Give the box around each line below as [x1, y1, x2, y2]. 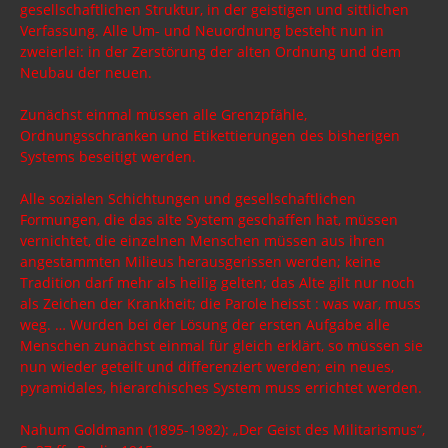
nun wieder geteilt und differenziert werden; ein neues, [20, 356, 394, 376]
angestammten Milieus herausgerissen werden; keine [20, 251, 381, 271]
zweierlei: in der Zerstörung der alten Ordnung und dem [20, 41, 401, 61]
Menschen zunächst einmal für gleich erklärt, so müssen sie [20, 335, 423, 355]
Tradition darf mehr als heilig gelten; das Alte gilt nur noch [20, 272, 415, 292]
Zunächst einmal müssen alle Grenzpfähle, [20, 104, 307, 124]
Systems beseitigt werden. [20, 146, 200, 166]
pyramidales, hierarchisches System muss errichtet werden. [20, 377, 426, 397]
